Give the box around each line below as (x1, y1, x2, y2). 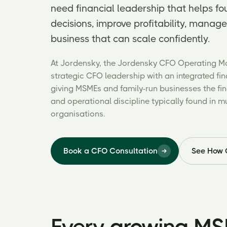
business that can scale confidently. (51, 33, 210, 45)
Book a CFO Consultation (63, 146, 158, 156)
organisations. (51, 109, 105, 119)
